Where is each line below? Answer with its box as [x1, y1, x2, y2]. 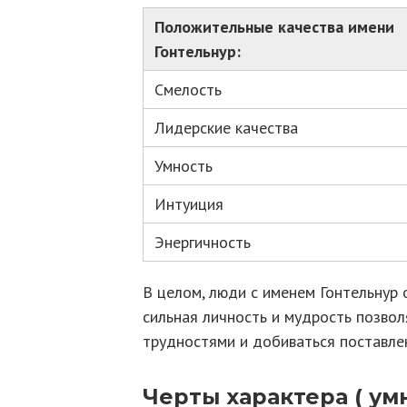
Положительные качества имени [154, 16, 394, 37]
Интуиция [154, 194, 223, 214]
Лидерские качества [154, 117, 298, 138]
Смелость [154, 79, 222, 100]
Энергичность [154, 232, 251, 253]
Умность [154, 155, 213, 176]
